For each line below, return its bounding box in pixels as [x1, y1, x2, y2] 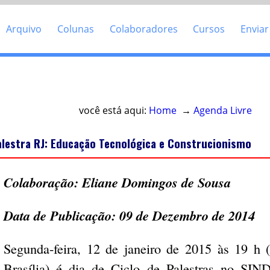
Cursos [193, 22, 225, 36]
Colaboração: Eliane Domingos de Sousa [4, 172, 231, 192]
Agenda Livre [193, 103, 252, 117]
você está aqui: [78, 103, 149, 117]
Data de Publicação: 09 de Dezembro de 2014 [4, 206, 256, 225]
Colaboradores [109, 22, 178, 36]
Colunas [57, 22, 95, 36]
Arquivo [6, 22, 42, 36]
